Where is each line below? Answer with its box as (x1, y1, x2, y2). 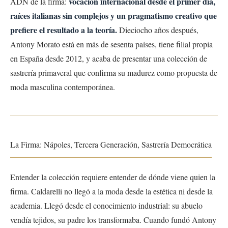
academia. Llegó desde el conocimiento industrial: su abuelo (10, 199, 203, 211)
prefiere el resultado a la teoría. (10, 23, 117, 36)
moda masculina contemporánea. (10, 81, 115, 92)
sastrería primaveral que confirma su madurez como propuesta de (10, 67, 217, 78)
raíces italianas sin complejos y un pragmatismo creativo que (10, 9, 217, 21)
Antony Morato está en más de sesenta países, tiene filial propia (10, 38, 213, 49)
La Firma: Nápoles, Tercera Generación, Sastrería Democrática (10, 138, 212, 150)
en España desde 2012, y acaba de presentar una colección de (10, 52, 207, 64)
